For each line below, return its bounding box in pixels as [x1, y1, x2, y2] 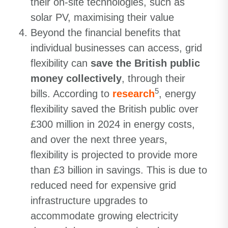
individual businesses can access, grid [31, 42, 202, 53]
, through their [122, 73, 185, 84]
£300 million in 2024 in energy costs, [31, 119, 195, 130]
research [112, 88, 155, 99]
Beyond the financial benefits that [31, 27, 181, 38]
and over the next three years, [31, 134, 167, 145]
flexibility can [31, 58, 91, 69]
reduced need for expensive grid [31, 180, 176, 191]
